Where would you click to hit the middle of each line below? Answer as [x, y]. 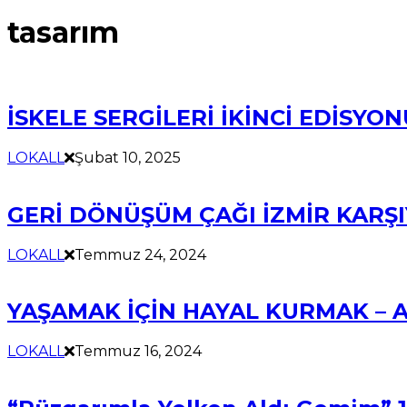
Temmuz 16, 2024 [138, 352]
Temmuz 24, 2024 [140, 254]
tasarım [63, 32]
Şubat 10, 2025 [128, 157]
